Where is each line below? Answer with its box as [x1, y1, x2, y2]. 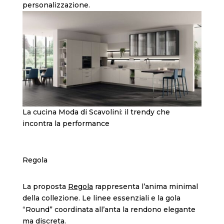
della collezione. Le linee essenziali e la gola [22, 193, 180, 202]
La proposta [22, 181, 68, 191]
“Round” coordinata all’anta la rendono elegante [22, 204, 195, 214]
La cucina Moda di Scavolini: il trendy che [22, 107, 170, 116]
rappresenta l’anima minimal [92, 181, 198, 191]
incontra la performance [22, 118, 109, 128]
